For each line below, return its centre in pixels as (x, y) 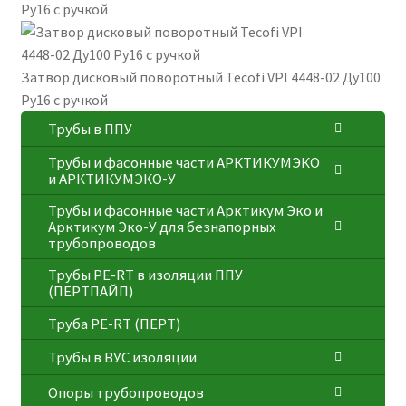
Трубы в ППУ (90, 129)
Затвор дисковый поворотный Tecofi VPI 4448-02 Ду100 (200, 77)
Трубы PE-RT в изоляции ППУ (145, 275)
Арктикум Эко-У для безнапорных (161, 227)
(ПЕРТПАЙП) (91, 291)
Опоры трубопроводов (126, 392)
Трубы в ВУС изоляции (122, 357)
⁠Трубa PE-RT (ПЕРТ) (114, 323)
